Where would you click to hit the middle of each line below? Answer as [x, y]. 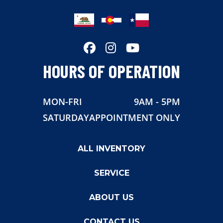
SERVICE [111, 173]
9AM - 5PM [157, 102]
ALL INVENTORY [111, 149]
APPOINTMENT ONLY [135, 118]
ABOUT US [111, 198]
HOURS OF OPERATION [111, 71]
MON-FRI [62, 102]
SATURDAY [66, 118]
